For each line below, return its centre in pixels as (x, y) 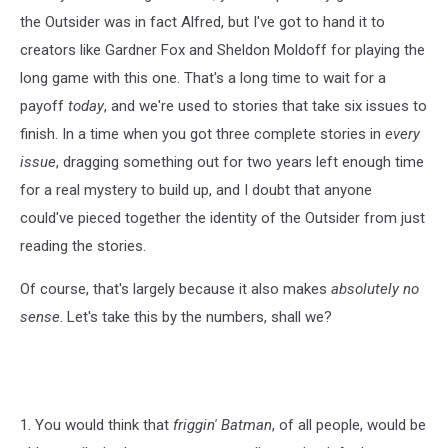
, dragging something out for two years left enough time (240, 161)
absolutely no (375, 288)
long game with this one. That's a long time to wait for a (203, 77)
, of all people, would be (349, 424)
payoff (44, 105)
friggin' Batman (222, 424)
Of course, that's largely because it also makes (175, 288)
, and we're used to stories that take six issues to (265, 105)
